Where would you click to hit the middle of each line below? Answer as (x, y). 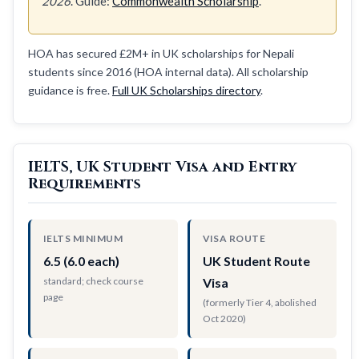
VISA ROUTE (234, 238)
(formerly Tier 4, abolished (259, 302)
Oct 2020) (224, 318)
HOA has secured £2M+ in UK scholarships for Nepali (161, 53)
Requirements (85, 184)
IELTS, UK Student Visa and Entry (162, 167)
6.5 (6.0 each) (81, 260)
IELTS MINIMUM (83, 238)
